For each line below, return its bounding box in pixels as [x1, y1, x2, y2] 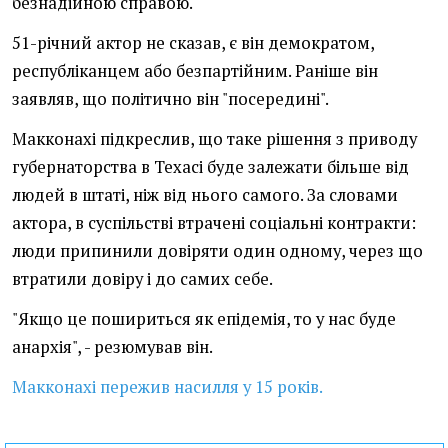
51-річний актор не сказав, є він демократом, [12, 32, 374, 55]
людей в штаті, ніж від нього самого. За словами [12, 184, 398, 207]
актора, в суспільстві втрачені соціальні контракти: [12, 212, 416, 235]
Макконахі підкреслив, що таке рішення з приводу [12, 128, 417, 151]
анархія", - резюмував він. [12, 336, 213, 359]
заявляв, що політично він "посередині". [12, 88, 329, 111]
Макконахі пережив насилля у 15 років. [12, 376, 323, 399]
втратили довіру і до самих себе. [12, 268, 273, 291]
